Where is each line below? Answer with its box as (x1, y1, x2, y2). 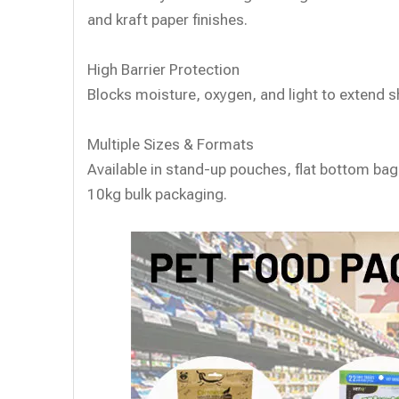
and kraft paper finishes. (87, 11, 248, 28)
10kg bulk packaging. (87, 185, 227, 203)
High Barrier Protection (87, 61, 240, 78)
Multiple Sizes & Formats (87, 135, 254, 153)
